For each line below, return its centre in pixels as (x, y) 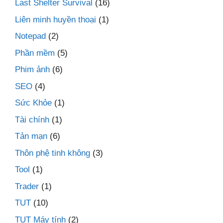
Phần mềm (35, 53)
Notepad (30, 36)
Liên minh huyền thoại (56, 19)
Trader (27, 186)
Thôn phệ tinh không (53, 153)
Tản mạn (31, 136)
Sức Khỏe (33, 103)
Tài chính (32, 119)
